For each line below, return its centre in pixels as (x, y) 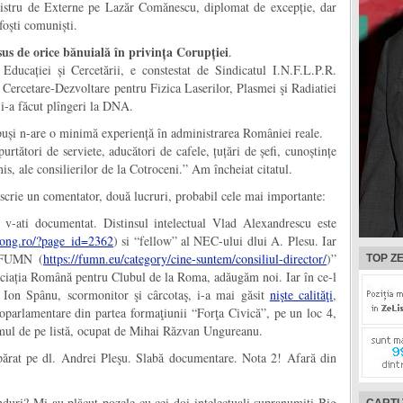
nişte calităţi (301, 295)
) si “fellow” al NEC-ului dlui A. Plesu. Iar (225, 241)
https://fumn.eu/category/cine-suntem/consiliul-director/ (185, 259)
